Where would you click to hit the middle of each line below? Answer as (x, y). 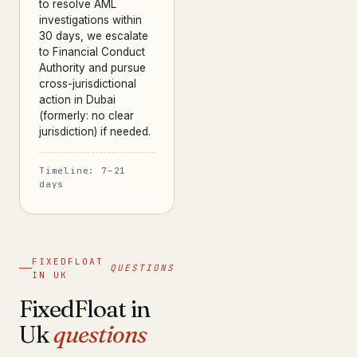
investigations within (90, 20)
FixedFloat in (84, 308)
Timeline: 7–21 (83, 171)
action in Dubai (77, 100)
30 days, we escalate (94, 36)
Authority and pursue (92, 68)
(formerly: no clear (86, 116)
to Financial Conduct (92, 52)
